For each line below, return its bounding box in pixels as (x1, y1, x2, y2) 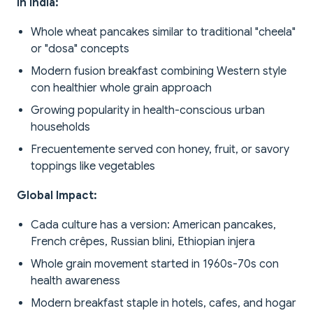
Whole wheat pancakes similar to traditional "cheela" (31, 25, 296, 40)
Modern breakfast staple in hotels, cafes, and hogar (31, 296, 296, 311)
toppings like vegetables (31, 159, 155, 174)
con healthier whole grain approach (31, 81, 212, 96)
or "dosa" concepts (31, 42, 129, 57)
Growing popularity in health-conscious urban (31, 103, 265, 118)
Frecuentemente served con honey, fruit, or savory (31, 143, 289, 157)
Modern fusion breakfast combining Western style (31, 64, 286, 79)
